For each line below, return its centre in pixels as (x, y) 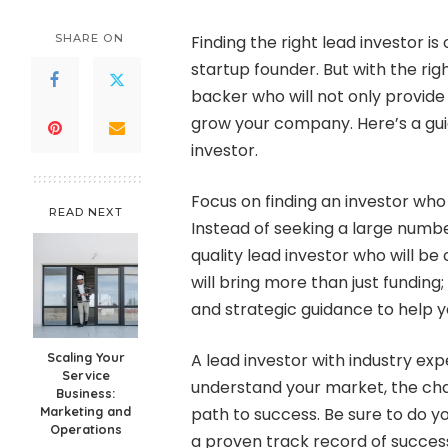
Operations (85, 428)
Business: (86, 392)
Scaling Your (85, 356)
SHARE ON (89, 37)
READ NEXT (85, 211)
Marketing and (86, 410)
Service (85, 374)
